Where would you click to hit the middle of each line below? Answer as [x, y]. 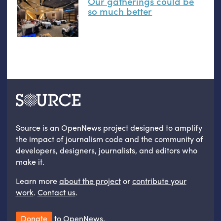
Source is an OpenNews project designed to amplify [109, 127]
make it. [30, 161]
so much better [120, 11]
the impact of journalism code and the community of [109, 139]
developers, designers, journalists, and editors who [106, 150]
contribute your [159, 181]
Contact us [56, 192]
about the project [90, 181]
